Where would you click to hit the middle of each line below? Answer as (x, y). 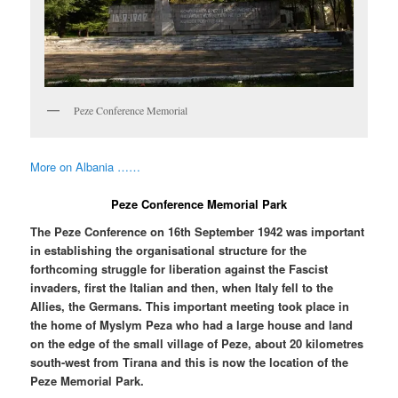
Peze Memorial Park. (88, 381)
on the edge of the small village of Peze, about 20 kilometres (197, 344)
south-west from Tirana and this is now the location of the (190, 362)
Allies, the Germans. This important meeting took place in (190, 306)
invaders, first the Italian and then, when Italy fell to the (182, 288)
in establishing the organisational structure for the (169, 251)
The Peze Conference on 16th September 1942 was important (198, 232)
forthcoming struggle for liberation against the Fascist (179, 269)
